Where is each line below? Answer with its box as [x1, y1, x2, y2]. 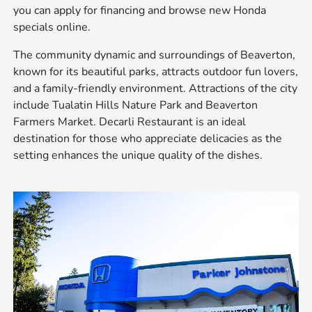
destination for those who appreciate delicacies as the [13, 131, 283, 147]
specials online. [13, 19, 91, 36]
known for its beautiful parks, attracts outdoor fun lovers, [13, 64, 299, 80]
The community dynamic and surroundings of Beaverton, [13, 47, 296, 63]
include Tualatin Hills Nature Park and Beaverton [13, 97, 258, 114]
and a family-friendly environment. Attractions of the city [13, 81, 298, 97]
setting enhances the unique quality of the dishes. [13, 148, 263, 164]
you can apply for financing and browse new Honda [13, 3, 267, 19]
